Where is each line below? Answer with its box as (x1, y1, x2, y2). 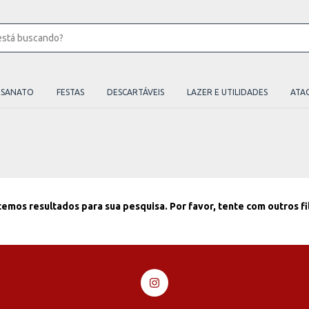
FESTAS (57, 88, 84, 97)
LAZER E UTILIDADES (187, 88, 268, 97)
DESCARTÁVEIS (107, 88, 164, 97)
